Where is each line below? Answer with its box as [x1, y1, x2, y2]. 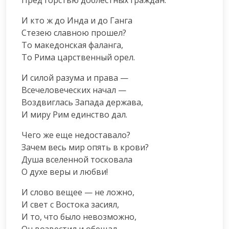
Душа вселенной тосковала [21, 153, 132, 165]
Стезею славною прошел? [21, 27, 126, 38]
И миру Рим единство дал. [21, 108, 127, 120]
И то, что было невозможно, [21, 211, 136, 222]
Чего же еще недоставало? [21, 129, 130, 141]
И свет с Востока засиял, [21, 198, 119, 210]
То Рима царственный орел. [21, 51, 135, 63]
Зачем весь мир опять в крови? [21, 141, 149, 153]
